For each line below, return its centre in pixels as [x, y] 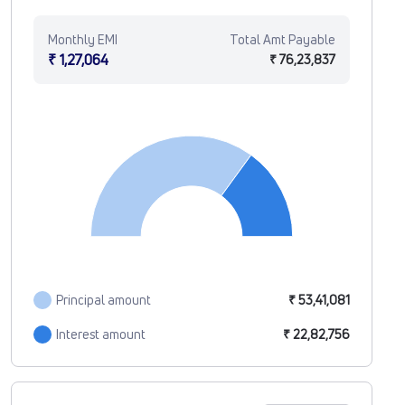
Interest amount [101, 334]
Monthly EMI [83, 40]
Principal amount [104, 300]
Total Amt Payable [283, 40]
